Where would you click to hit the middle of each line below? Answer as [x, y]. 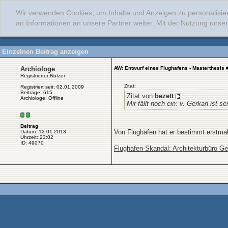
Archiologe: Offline [42, 98]
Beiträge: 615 [36, 92]
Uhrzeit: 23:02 [37, 137]
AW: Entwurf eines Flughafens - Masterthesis [169, 68]
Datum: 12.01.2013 [43, 132]
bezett [164, 96]
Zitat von [141, 96]
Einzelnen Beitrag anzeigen [45, 52]
